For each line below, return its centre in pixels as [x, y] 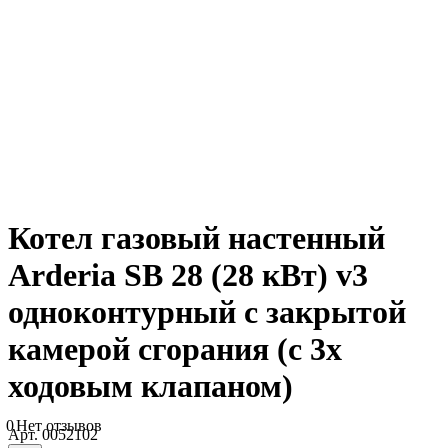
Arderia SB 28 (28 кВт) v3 [188, 275]
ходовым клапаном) [150, 386]
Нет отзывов [59, 426]
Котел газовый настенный [196, 238]
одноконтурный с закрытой [207, 312]
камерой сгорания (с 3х [175, 349]
